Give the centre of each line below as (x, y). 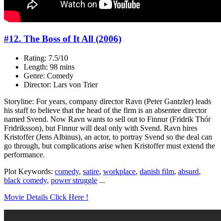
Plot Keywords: (29, 171)
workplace (119, 171)
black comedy (25, 180)
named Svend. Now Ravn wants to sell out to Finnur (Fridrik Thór (107, 119)
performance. (24, 154)
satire (91, 171)
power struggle (74, 180)
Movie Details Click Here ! (46, 197)
